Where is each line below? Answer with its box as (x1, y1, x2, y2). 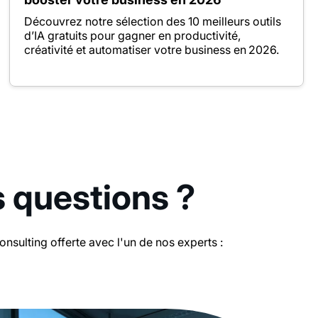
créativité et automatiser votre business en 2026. (24, 42, 280, 57)
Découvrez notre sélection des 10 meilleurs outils (24, 13, 282, 28)
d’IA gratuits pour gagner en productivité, (24, 28, 241, 43)
